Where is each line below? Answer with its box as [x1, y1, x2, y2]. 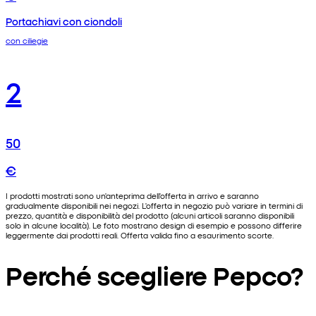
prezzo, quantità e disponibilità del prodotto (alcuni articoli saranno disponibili [6, 209, 294, 221]
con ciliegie [6, 35, 48, 47]
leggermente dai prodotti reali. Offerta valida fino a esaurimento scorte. [6, 229, 274, 241]
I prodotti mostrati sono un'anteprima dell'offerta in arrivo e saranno [6, 190, 259, 202]
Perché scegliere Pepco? [6, 257, 303, 293]
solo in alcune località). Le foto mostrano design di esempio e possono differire [6, 219, 302, 231]
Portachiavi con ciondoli [6, 13, 122, 28]
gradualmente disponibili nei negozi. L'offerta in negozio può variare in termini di [6, 200, 303, 212]
